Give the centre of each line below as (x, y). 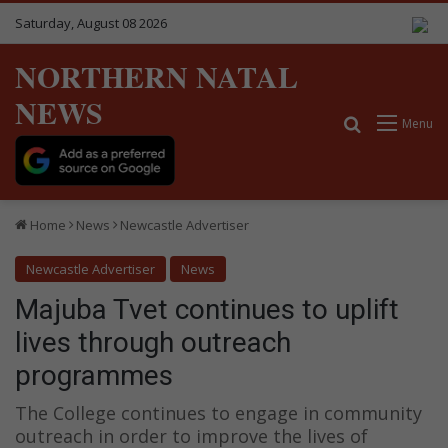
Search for (401, 122)
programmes (94, 375)
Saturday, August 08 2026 (91, 23)
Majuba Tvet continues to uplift (207, 309)
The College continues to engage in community (218, 412)
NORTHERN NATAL (156, 76)
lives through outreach (153, 342)
